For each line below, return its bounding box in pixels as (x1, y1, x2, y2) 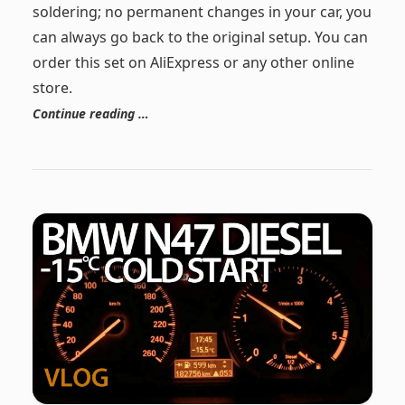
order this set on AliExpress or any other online (32, 52, 354, 72)
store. (32, 77, 72, 98)
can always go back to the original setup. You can (32, 26, 368, 47)
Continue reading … (32, 104, 149, 122)
